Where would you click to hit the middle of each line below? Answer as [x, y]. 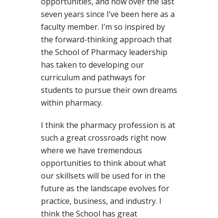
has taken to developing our [92, 65]
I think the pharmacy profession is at [108, 125]
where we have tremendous [91, 151]
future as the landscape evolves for [105, 189]
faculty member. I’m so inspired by [103, 27]
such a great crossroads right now [103, 138]
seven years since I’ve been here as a [108, 14]
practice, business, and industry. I [101, 201]
